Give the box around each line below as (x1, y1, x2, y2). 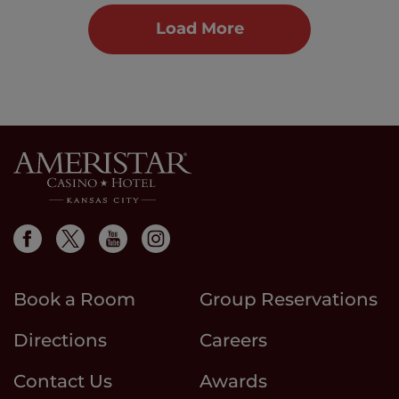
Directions (13, 330, 107, 352)
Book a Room (13, 289, 135, 311)
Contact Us (13, 370, 112, 393)
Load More (155, 19, 244, 39)
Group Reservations (199, 289, 378, 311)
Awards (199, 370, 267, 393)
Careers (199, 330, 267, 352)
